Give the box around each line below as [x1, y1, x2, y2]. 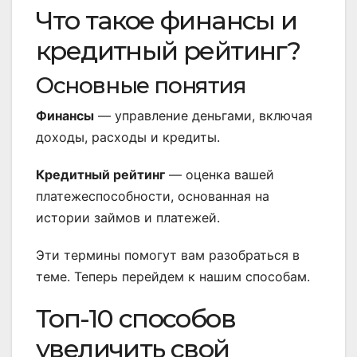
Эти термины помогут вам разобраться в [36, 247, 300, 264]
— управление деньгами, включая [94, 108, 312, 124]
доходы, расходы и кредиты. [36, 129, 220, 146]
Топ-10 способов [36, 303, 235, 335]
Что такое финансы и [36, 5, 297, 37]
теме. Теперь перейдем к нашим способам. [36, 269, 310, 285]
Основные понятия [36, 72, 246, 100]
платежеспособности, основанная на [36, 188, 269, 205]
